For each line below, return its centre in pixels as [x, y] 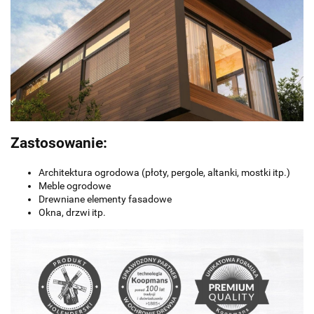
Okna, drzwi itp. [72, 212]
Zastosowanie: [59, 143]
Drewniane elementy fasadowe [105, 199]
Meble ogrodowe [75, 185]
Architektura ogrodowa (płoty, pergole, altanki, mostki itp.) [164, 172]
